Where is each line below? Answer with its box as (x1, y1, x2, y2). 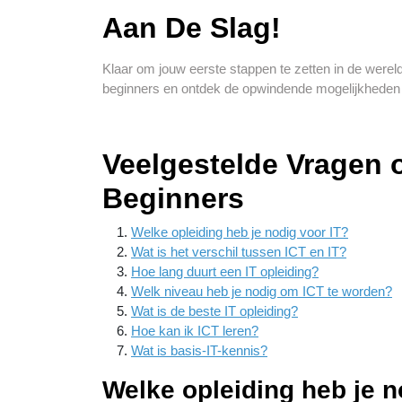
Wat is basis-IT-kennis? (131, 343, 267, 358)
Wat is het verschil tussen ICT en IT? (131, 244, 346, 259)
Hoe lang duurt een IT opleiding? (131, 264, 319, 279)
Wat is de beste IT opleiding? (131, 303, 298, 319)
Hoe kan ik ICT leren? (131, 323, 258, 338)
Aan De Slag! (102, 12, 281, 44)
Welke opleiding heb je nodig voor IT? (131, 224, 348, 240)
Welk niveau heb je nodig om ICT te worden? (131, 284, 392, 299)
